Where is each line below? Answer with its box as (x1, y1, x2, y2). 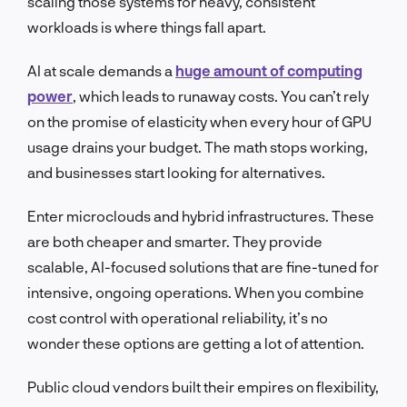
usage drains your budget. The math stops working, (27, 137, 368, 155)
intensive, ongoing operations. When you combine (27, 283, 364, 301)
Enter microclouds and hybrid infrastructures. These (27, 206, 374, 224)
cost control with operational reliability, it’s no (27, 308, 328, 326)
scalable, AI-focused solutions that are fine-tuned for (27, 257, 379, 275)
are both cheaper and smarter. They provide (27, 232, 323, 250)
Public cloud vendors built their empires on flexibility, (27, 377, 379, 395)
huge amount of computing (175, 61, 362, 79)
